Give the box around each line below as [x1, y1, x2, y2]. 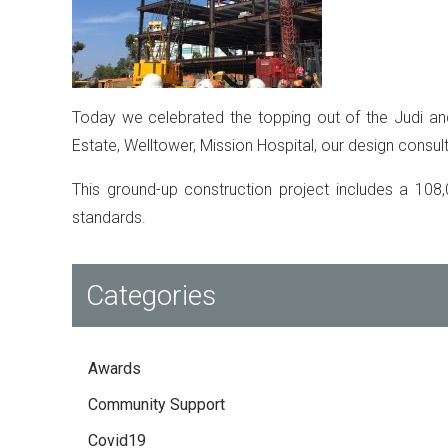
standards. [72, 208, 146, 228]
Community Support [88, 395, 225, 415]
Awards [88, 359, 141, 379]
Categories [86, 279, 216, 313]
